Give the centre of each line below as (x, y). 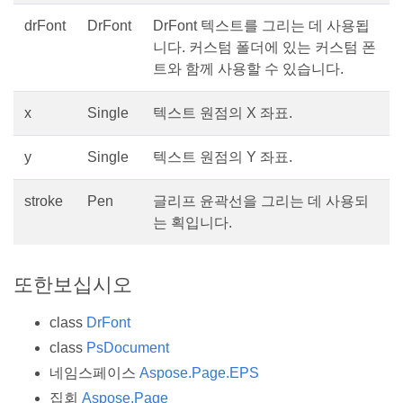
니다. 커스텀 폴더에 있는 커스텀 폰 (264, 48)
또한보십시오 (73, 285)
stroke (44, 201)
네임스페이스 (94, 372)
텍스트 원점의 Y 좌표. (223, 157)
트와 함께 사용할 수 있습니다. (248, 69)
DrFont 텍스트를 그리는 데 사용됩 (261, 26)
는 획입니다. (193, 223)
